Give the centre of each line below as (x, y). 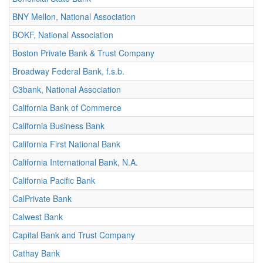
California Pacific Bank (54, 180)
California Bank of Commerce (67, 107)
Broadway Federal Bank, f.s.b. (68, 71)
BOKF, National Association (63, 35)
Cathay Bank (36, 253)
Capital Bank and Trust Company (74, 235)
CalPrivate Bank (42, 198)
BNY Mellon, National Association (74, 16)
